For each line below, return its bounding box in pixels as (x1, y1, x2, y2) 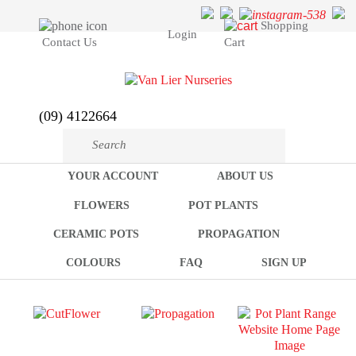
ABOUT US (216, 170, 273, 183)
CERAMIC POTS (52, 227, 139, 240)
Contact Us (42, 36, 97, 49)
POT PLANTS (188, 199, 258, 211)
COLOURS (65, 257, 121, 269)
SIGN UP (261, 257, 307, 269)
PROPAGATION (197, 227, 280, 240)
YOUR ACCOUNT (67, 170, 158, 183)
